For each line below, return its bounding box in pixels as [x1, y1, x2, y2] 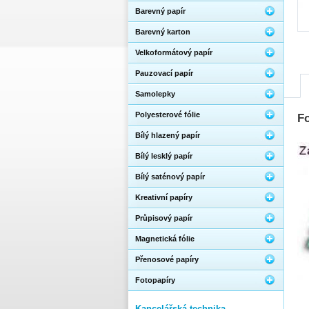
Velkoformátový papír [135, 48, 212, 57]
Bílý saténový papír [135, 172, 205, 181]
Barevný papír [135, 7, 186, 15]
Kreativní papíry [135, 193, 192, 201]
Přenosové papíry [135, 255, 199, 263]
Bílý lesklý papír [135, 152, 192, 160]
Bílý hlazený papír [135, 131, 200, 139]
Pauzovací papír [135, 69, 193, 77]
